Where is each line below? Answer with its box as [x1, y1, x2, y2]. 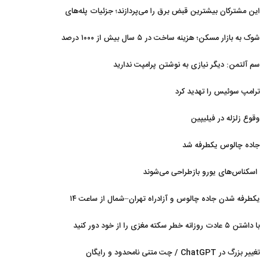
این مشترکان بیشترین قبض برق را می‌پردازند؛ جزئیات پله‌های [65, 5, 260, 18]
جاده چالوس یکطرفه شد [182, 139, 260, 152]
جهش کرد [229, 50, 260, 63]
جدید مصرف [220, 23, 260, 36]
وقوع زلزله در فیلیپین [191, 112, 260, 125]
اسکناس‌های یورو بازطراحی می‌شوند [143, 166, 260, 179]
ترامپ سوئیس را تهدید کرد [175, 85, 260, 98]
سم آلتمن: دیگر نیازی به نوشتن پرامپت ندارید [113, 58, 260, 72]
